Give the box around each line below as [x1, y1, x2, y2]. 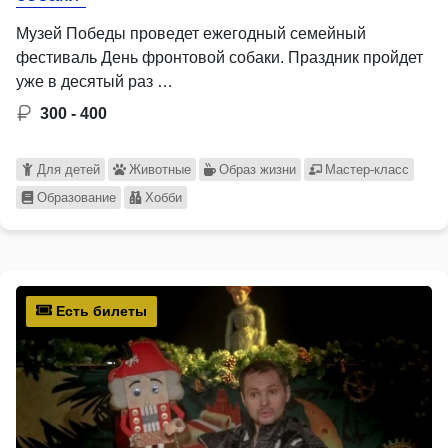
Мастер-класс [325, 161, 410, 177]
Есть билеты [52, 302, 147, 319]
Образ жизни [219, 161, 297, 177]
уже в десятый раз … [16, 72, 173, 90]
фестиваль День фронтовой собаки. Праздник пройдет [16, 48, 423, 66]
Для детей [36, 161, 100, 177]
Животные [128, 161, 191, 177]
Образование [36, 189, 116, 205]
